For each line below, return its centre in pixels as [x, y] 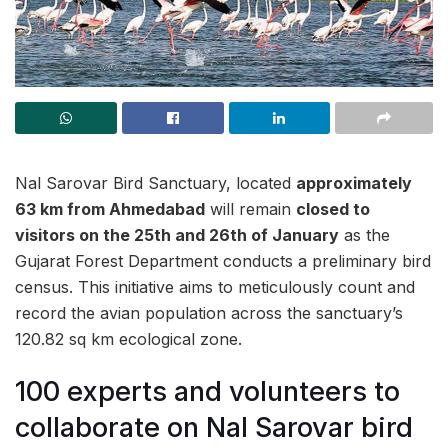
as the [364, 234]
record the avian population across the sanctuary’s [209, 312]
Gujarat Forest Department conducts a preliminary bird [223, 260]
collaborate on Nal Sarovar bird [214, 428]
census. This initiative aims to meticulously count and [215, 286]
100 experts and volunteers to [207, 392]
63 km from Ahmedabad [110, 208]
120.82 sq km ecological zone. [128, 338]
